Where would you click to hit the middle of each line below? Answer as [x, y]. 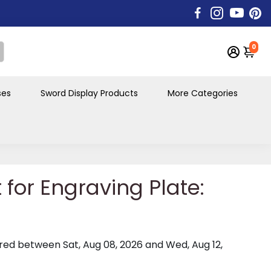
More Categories [202, 93]
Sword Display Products [90, 93]
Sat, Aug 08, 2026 [103, 244]
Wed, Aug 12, [194, 244]
